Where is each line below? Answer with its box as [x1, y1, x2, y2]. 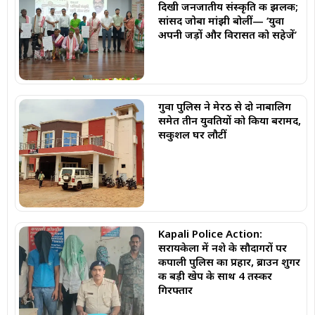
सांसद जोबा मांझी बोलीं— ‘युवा [157, 13, 284, 28]
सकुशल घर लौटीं [157, 127, 226, 141]
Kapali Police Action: [157, 226, 262, 241]
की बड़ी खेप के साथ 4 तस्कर [157, 269, 272, 283]
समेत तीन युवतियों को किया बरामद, [157, 112, 301, 127]
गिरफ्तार [157, 283, 193, 297]
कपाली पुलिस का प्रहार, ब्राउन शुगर [157, 255, 300, 269]
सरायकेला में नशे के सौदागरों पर [157, 240, 287, 255]
